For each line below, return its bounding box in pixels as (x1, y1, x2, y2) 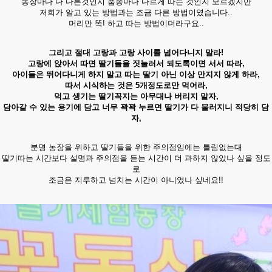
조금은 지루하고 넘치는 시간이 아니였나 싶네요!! (49, 175, 223, 185)
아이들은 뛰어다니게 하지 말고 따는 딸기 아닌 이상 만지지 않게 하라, (12, 70, 260, 79)
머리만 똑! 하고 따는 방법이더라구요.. (68, 19, 204, 28)
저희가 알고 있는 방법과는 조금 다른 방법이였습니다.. (39, 8, 233, 17)
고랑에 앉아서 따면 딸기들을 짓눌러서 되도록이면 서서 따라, (27, 59, 245, 68)
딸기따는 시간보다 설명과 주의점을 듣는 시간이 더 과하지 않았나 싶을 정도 (1, 154, 271, 163)
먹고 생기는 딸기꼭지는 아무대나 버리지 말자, (53, 92, 219, 101)
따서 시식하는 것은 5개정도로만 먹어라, (64, 81, 208, 90)
